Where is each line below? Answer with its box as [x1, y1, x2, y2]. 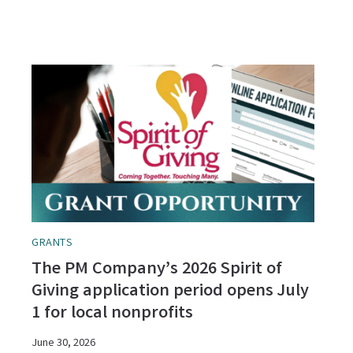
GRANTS [32, 235, 72, 252]
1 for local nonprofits [32, 301, 194, 328]
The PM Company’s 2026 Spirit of [32, 257, 283, 284]
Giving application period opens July [32, 279, 310, 306]
